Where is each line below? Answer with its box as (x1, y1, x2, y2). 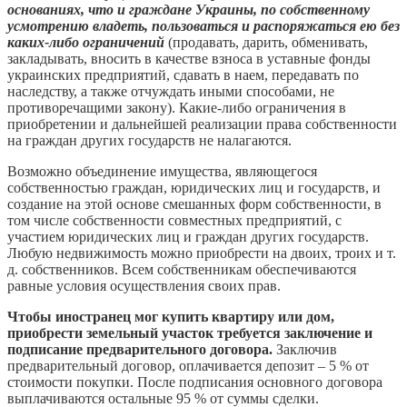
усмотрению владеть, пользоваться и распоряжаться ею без (7, 17, 400, 34)
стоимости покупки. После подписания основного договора (7, 373, 382, 390)
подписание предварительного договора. (7, 341, 273, 357)
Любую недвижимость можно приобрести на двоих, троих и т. (7, 244, 396, 261)
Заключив (273, 341, 337, 357)
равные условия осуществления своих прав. (7, 277, 281, 293)
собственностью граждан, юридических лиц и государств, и (7, 179, 381, 195)
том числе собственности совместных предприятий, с (7, 212, 342, 228)
